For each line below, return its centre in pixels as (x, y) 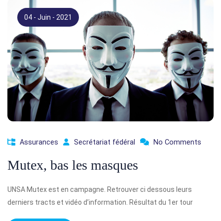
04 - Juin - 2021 (48, 17)
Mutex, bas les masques (73, 165)
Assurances (39, 142)
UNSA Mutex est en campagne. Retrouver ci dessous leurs (100, 189)
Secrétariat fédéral (105, 142)
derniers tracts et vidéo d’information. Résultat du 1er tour (100, 202)
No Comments (177, 142)
